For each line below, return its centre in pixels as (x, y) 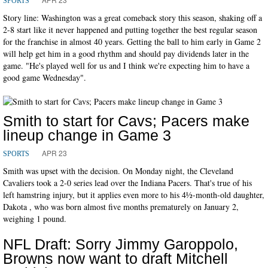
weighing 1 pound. (35, 218)
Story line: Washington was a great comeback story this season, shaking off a (133, 17)
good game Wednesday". (45, 77)
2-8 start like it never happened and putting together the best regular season (130, 29)
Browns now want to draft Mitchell (115, 258)
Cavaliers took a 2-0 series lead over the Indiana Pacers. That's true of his (127, 182)
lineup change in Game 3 (87, 135)
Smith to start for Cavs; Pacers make (126, 121)
